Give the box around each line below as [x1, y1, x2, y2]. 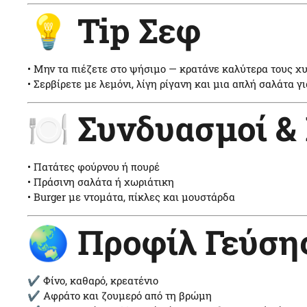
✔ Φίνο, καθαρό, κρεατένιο [27, 273, 158, 287]
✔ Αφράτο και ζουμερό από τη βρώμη [27, 288, 212, 302]
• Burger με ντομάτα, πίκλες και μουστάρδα [27, 190, 235, 204]
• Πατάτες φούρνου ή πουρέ [27, 160, 160, 173]
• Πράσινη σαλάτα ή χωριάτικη [27, 175, 174, 188]
